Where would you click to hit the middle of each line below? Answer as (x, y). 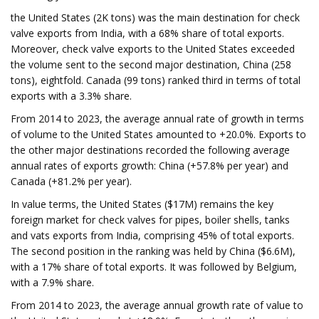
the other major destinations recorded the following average (150, 150)
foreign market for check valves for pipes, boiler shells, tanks (150, 220)
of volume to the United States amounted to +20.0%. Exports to (158, 134)
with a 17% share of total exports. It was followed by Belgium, (154, 267)
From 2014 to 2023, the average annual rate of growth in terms (157, 119)
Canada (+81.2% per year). (71, 181)
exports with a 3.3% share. (71, 96)
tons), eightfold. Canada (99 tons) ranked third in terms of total (156, 80)
